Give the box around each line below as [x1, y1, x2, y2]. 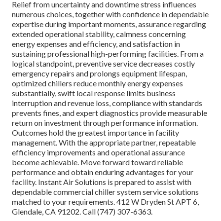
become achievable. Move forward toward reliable [12, 157, 183, 167]
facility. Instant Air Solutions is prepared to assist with [12, 177, 191, 187]
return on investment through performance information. [12, 118, 198, 128]
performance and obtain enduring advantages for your [12, 167, 193, 177]
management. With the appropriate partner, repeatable [12, 138, 196, 147]
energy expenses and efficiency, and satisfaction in [12, 39, 180, 49]
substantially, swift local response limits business [12, 88, 176, 98]
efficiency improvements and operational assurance [12, 147, 185, 157]
